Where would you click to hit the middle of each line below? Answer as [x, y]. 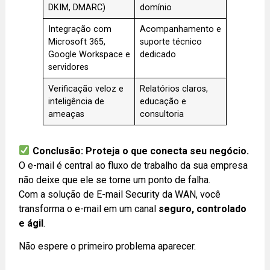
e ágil [31, 223]
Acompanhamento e [180, 29]
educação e [163, 101]
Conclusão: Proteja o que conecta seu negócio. [140, 151]
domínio [155, 7]
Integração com [80, 29]
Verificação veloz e [86, 89]
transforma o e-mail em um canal [89, 209]
